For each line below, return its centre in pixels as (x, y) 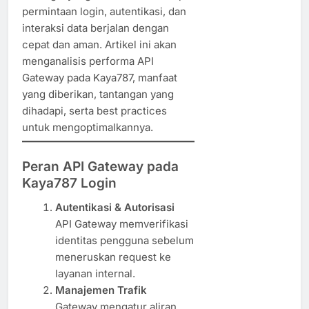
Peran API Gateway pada (100, 166)
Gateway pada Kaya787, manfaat (100, 77)
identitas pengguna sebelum (124, 240)
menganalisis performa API (88, 61)
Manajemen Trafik (101, 290)
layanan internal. (95, 273)
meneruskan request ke (113, 257)
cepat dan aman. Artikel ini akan (99, 44)
